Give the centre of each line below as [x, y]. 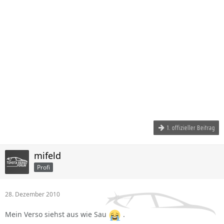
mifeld [47, 155]
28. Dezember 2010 [32, 194]
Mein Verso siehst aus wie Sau [57, 214]
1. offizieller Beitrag [191, 128]
